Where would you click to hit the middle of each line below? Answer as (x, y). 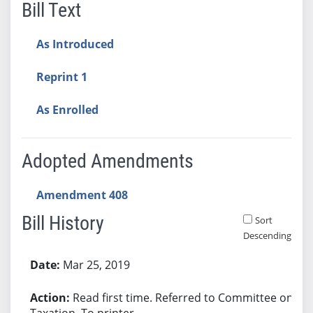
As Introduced (75, 44)
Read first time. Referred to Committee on (183, 297)
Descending (267, 235)
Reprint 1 (61, 77)
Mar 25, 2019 (96, 264)
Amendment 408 (82, 195)
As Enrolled (67, 109)
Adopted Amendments (107, 161)
